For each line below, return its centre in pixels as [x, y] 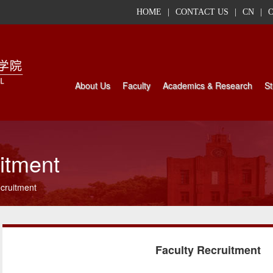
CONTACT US [202, 12]
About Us [93, 85]
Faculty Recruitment [208, 250]
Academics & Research [207, 85]
